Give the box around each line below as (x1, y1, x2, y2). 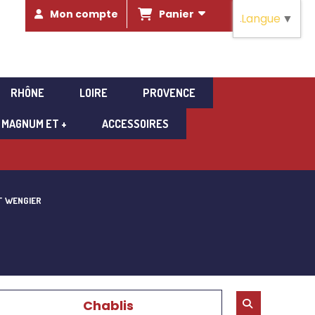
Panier (159, 6, 198, 21)
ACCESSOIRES (101, 117, 169, 131)
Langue (241, 11, 281, 27)
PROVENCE (142, 86, 195, 100)
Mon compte (49, 7, 118, 21)
